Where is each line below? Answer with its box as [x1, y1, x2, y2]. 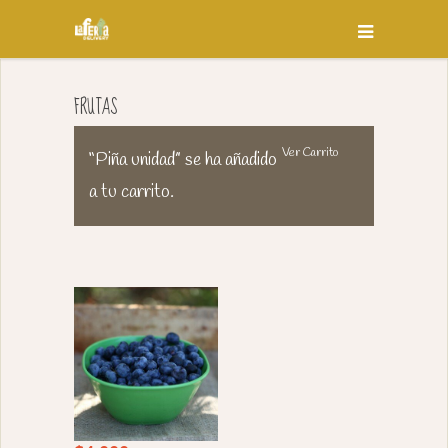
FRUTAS [74, 90, 116, 125]
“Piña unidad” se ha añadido [89, 148, 277, 172]
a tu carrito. [89, 180, 174, 204]
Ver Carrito [282, 145, 338, 161]
